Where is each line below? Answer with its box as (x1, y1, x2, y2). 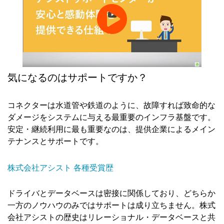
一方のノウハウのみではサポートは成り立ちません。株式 (7, 201, 215, 210)
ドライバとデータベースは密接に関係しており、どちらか (7, 189, 215, 198)
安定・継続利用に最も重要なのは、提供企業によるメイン (7, 125, 215, 134)
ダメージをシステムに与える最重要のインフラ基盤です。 (7, 113, 215, 122)
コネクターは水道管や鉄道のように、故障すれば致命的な (7, 101, 215, 110)
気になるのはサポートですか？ (7, 72, 147, 83)
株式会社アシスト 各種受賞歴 (7, 163, 113, 172)
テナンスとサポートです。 (7, 137, 103, 146)
